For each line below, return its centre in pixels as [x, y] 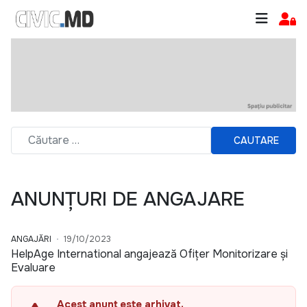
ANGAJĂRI [31, 240]
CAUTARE [256, 140]
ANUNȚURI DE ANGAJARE [128, 200]
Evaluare [33, 268]
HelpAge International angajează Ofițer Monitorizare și [149, 254]
